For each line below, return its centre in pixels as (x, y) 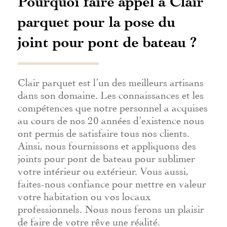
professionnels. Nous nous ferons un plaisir (111, 207)
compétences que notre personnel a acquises (113, 106)
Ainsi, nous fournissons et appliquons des (107, 144)
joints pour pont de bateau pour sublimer (106, 157)
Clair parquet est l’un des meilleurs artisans (111, 81)
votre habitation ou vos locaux (84, 195)
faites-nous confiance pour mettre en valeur (112, 182)
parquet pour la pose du (97, 22)
